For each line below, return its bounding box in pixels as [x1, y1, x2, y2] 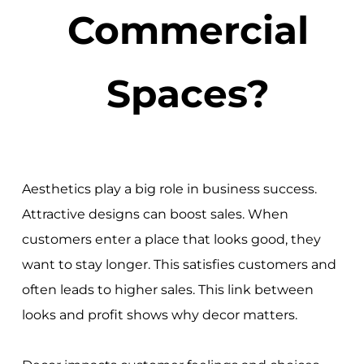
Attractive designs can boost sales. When [21, 206, 288, 222]
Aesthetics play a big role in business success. [21, 180, 317, 197]
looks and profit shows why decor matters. [21, 306, 297, 323]
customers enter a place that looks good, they [21, 231, 321, 247]
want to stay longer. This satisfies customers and [21, 256, 336, 272]
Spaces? [106, 70, 271, 118]
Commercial [67, 6, 310, 54]
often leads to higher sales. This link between [21, 281, 314, 297]
